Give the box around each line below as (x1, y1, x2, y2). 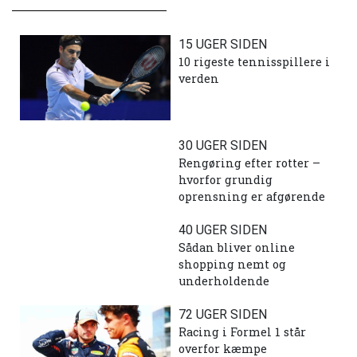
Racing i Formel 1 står (178, 324, 306, 339)
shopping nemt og (178, 256, 286, 272)
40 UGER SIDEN (178, 222, 267, 237)
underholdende (178, 273, 269, 288)
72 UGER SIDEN (178, 306, 267, 322)
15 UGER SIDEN (178, 37, 267, 53)
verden (178, 71, 219, 87)
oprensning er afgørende (178, 188, 325, 204)
